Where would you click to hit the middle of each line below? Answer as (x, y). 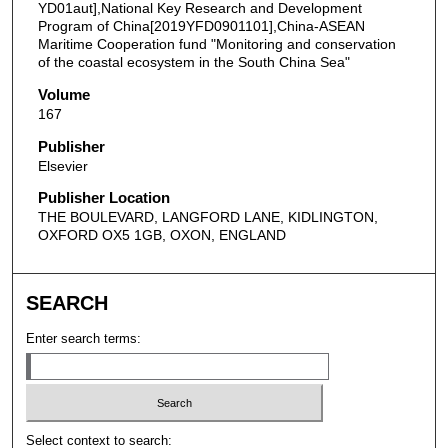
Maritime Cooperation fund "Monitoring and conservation (216, 44)
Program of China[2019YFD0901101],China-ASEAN (201, 26)
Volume (63, 94)
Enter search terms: (84, 338)
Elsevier (62, 165)
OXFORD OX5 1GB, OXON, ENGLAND (161, 235)
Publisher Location (103, 198)
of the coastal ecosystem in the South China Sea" (193, 62)
